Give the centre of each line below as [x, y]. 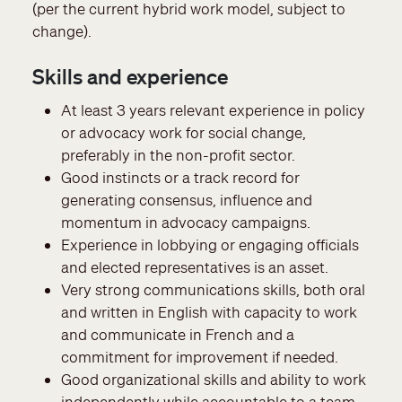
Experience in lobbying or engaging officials [210, 245]
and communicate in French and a [178, 335]
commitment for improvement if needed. [200, 357]
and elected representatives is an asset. [195, 267]
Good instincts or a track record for [180, 178]
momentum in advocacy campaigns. [186, 223]
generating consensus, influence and [187, 200]
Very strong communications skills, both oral [213, 290]
